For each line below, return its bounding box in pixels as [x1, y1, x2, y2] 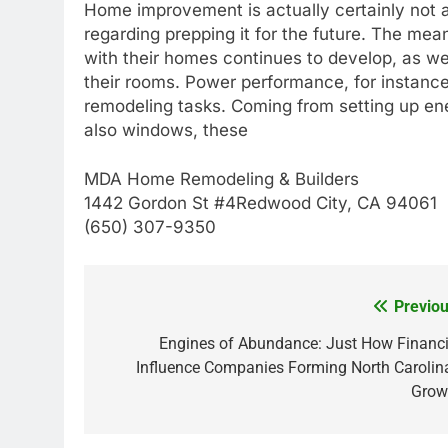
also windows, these [84, 119, 248, 140]
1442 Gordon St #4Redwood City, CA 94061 [84, 193, 437, 213]
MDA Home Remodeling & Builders [84, 169, 359, 189]
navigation [103, 333, 215, 362]
